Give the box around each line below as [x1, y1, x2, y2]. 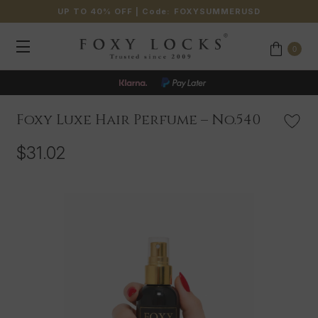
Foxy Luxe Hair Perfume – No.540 [16, 110, 261, 130]
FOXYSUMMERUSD [173, 6, 261, 16]
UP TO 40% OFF [57, 6, 133, 16]
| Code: [133, 6, 174, 16]
